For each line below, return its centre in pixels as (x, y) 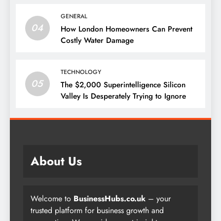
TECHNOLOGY (81, 72)
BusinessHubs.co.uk (110, 198)
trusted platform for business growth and (97, 210)
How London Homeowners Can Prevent (127, 29)
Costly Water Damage (97, 40)
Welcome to (52, 198)
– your (158, 198)
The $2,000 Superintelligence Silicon (123, 85)
